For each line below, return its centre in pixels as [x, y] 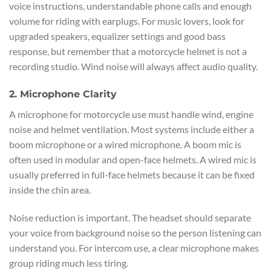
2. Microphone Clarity [63, 94]
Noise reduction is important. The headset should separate [130, 217]
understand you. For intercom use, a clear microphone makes [134, 247]
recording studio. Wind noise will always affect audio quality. [133, 67]
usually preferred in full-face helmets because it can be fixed [132, 175]
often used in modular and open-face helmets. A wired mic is [133, 159]
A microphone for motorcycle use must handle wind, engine [131, 114]
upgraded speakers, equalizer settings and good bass [117, 36]
